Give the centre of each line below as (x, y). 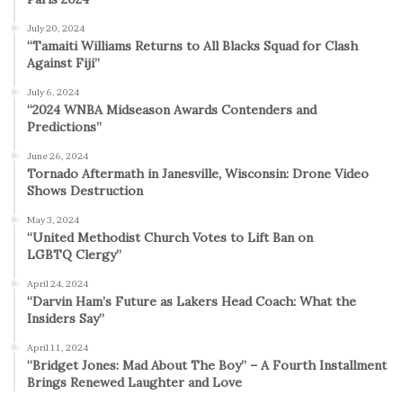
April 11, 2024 (58, 347)
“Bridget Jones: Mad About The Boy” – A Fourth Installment (207, 365)
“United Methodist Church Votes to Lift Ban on (170, 237)
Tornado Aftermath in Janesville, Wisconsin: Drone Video (198, 173)
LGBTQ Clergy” (74, 254)
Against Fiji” (63, 63)
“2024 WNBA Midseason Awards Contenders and (172, 109)
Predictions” (64, 126)
